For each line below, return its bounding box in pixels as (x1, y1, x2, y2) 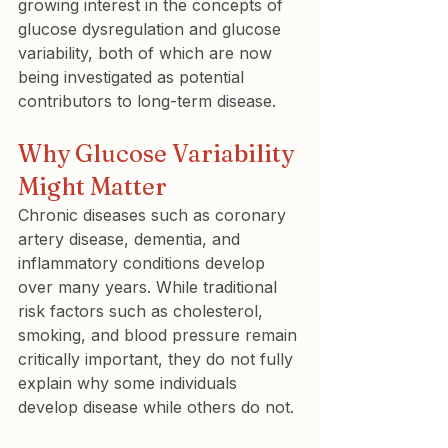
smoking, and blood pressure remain (18, 325, 302, 345)
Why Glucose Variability (18, 139, 299, 168)
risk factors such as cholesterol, (18, 301, 268, 321)
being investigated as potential (18, 67, 249, 87)
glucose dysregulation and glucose (18, 19, 286, 39)
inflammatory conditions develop (18, 253, 270, 273)
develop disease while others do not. (18, 397, 294, 417)
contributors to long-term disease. (18, 91, 276, 111)
